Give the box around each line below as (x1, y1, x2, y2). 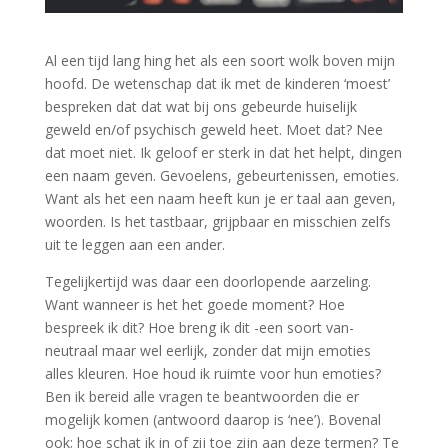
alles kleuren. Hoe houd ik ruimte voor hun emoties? (44, 363, 381, 383)
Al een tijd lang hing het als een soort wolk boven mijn (44, 50, 395, 70)
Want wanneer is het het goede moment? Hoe (44, 294, 345, 314)
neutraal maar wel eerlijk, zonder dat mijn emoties (44, 340, 371, 360)
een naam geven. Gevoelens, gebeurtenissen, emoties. (44, 165, 399, 185)
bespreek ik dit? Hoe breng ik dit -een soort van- (44, 317, 354, 337)
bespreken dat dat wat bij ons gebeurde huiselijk (44, 96, 357, 116)
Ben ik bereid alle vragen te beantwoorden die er (44, 386, 359, 406)
